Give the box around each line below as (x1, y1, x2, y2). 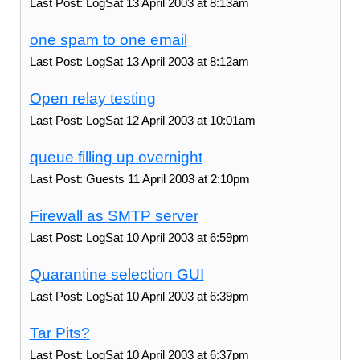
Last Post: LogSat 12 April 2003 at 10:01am (29, 112, 256, 127)
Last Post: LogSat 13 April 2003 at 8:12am (29, 54, 249, 68)
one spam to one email (29, 31, 187, 48)
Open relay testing (29, 89, 156, 107)
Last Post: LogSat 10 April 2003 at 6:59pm (29, 230, 249, 244)
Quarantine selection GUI (29, 265, 204, 283)
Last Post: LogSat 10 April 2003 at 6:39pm (29, 288, 249, 303)
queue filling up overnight (29, 148, 202, 166)
